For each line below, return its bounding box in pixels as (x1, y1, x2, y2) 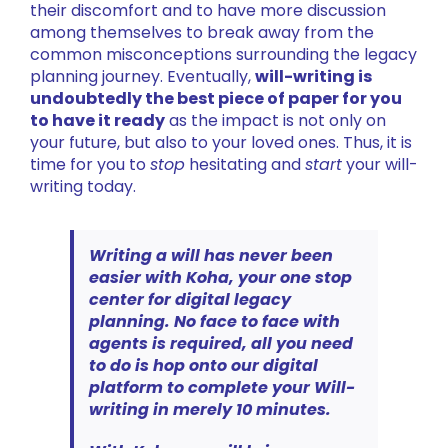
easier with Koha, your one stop (88, 265, 352, 289)
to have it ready (29, 108, 165, 132)
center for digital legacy (88, 287, 291, 311)
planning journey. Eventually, (29, 64, 255, 88)
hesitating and (184, 152, 305, 176)
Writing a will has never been (88, 243, 333, 267)
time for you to (29, 152, 150, 176)
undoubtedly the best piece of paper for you (29, 86, 402, 110)
